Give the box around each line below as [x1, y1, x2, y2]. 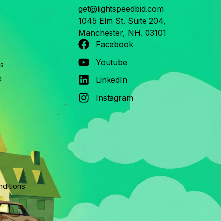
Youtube [96, 57, 128, 67]
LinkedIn [96, 74, 128, 85]
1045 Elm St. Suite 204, [78, 15, 166, 26]
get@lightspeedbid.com [78, 3, 164, 14]
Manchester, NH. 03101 [78, 27, 166, 37]
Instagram [96, 92, 134, 103]
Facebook [96, 39, 134, 49]
